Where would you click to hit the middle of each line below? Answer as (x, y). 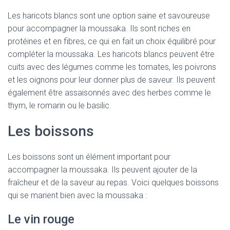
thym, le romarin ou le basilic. (60, 106)
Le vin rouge (41, 219)
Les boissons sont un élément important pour (89, 157)
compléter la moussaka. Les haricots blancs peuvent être (111, 54)
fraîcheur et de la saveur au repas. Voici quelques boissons (113, 183)
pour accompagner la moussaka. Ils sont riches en (99, 28)
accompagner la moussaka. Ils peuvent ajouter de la (102, 170)
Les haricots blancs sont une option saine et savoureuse (109, 16)
